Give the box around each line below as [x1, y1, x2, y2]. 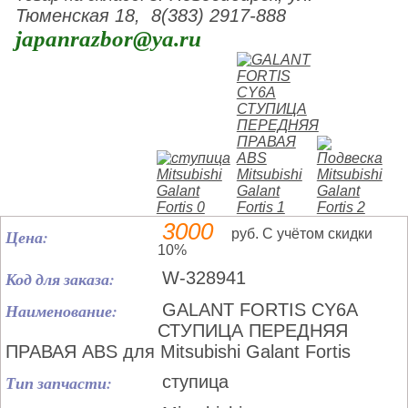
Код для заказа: [5, 268, 115, 291]
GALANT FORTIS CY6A [162, 300, 357, 320]
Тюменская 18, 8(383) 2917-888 [15, 5, 287, 25]
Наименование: [5, 300, 117, 322]
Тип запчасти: [5, 372, 112, 394]
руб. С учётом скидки [231, 226, 372, 241]
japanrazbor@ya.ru [15, 26, 202, 51]
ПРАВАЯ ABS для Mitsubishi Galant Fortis [5, 342, 351, 362]
